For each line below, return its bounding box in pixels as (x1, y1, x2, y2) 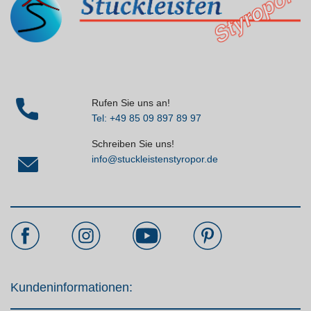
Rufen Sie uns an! (91, 97, 170, 109)
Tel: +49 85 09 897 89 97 (91, 112, 201, 124)
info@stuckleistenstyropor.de (91, 153, 218, 165)
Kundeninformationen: (10, 280, 133, 295)
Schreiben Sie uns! (91, 138, 174, 150)
